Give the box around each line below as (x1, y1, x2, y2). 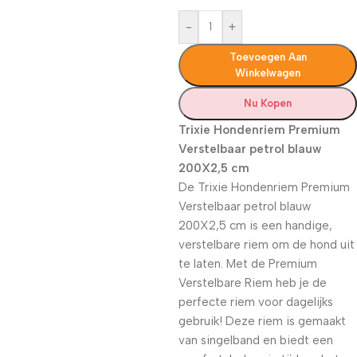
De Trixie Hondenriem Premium (178, 180, 350, 194)
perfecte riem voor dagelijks (178, 295, 333, 309)
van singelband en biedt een (178, 333, 333, 347)
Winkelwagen (235, 67, 300, 79)
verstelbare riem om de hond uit (178, 237, 355, 252)
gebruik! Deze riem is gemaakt (178, 314, 346, 328)
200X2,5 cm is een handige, (178, 218, 332, 233)
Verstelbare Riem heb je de (178, 276, 327, 290)
